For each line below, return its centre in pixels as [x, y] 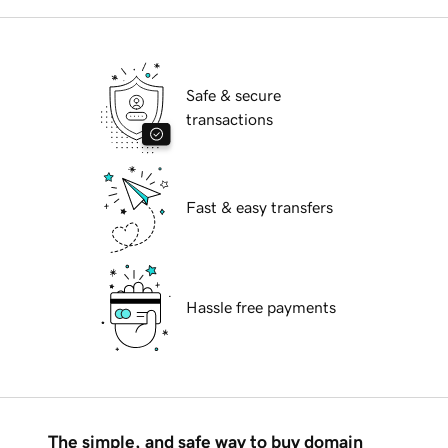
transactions [229, 119]
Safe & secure [233, 95]
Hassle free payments [261, 307]
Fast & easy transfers [259, 207]
